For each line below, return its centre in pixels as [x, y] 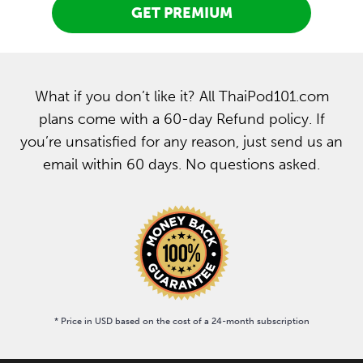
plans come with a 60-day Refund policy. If [181, 119]
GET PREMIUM [181, 13]
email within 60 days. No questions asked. [181, 164]
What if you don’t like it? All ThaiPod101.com [181, 96]
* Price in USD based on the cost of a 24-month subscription [181, 321]
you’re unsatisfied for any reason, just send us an [181, 142]
